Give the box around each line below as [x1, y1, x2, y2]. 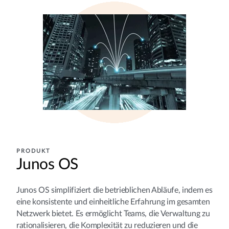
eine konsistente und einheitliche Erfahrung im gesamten [16, 197, 210, 206]
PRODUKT [16, 148, 51, 154]
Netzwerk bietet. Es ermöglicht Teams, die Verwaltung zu [16, 209, 210, 218]
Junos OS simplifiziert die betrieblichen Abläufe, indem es [16, 186, 213, 194]
